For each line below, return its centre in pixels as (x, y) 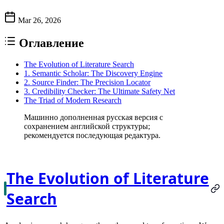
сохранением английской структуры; (87, 126)
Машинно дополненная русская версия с (93, 117)
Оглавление (51, 43)
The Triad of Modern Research (73, 100)
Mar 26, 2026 (39, 20)
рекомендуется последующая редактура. (92, 135)
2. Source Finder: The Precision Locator (87, 82)
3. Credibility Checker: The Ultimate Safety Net (99, 91)
